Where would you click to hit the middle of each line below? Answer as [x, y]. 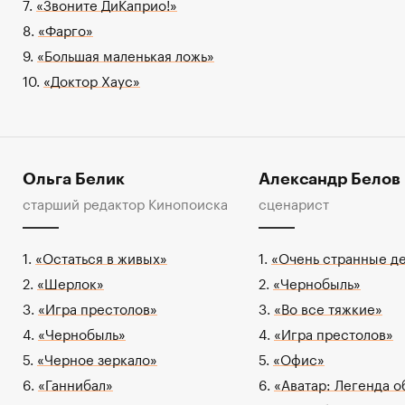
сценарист [293, 202]
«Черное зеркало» [97, 358]
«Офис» [298, 358]
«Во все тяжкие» [328, 307]
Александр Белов [329, 179]
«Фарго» [65, 28]
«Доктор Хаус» [91, 79]
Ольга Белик [73, 179]
